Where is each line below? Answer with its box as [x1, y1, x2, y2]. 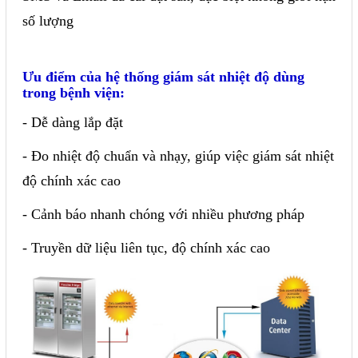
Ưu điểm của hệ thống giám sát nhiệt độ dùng [22, 69, 304, 85]
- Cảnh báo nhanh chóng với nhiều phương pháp [22, 206, 304, 222]
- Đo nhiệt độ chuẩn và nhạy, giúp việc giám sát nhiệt [22, 148, 334, 164]
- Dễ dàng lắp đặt [22, 114, 123, 130]
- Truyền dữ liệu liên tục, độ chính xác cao [22, 240, 270, 256]
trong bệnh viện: [22, 85, 125, 101]
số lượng [22, 13, 74, 29]
